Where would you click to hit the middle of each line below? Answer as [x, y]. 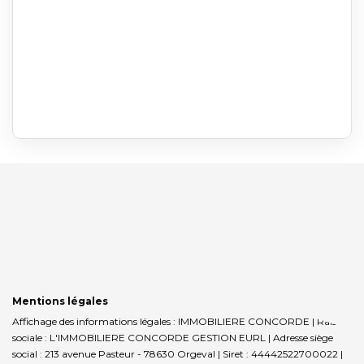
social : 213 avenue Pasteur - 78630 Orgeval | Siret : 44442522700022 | [178, 353]
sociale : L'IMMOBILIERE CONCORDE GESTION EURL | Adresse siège [173, 337]
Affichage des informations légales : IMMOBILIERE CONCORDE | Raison [180, 321]
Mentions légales [60, 301]
